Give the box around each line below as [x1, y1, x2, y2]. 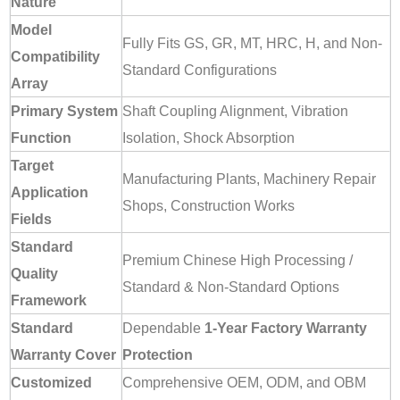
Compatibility [11, 48, 100, 65]
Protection [122, 346, 193, 363]
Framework [11, 292, 87, 309]
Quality [11, 265, 58, 282]
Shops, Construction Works [122, 197, 295, 214]
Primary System [11, 103, 118, 120]
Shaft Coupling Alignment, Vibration [122, 103, 348, 120]
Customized [11, 374, 92, 391]
